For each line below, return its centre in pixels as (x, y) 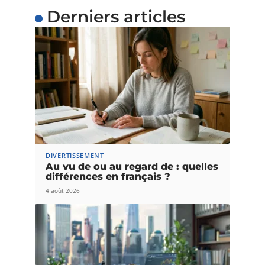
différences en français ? (108, 176)
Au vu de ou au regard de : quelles (132, 166)
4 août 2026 (63, 190)
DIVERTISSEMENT (75, 155)
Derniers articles (116, 16)
